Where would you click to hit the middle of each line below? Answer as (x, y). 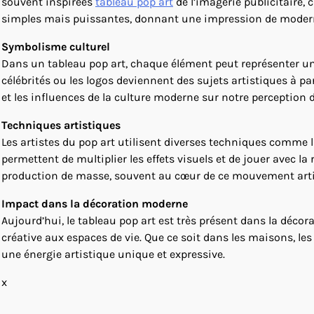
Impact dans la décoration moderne (95, 204)
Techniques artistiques (61, 125)
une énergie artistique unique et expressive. (113, 254)
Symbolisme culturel (56, 47)
